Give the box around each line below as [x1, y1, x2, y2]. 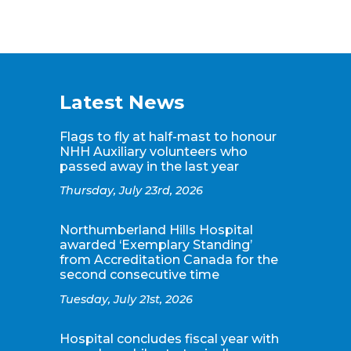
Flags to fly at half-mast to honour [59, 128, 277, 144]
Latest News [59, 91, 184, 114]
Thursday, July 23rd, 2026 [59, 183, 203, 198]
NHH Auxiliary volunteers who [59, 143, 248, 159]
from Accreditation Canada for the [59, 252, 278, 268]
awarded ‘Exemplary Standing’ [59, 237, 252, 253]
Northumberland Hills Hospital [59, 223, 253, 238]
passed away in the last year [59, 158, 239, 174]
